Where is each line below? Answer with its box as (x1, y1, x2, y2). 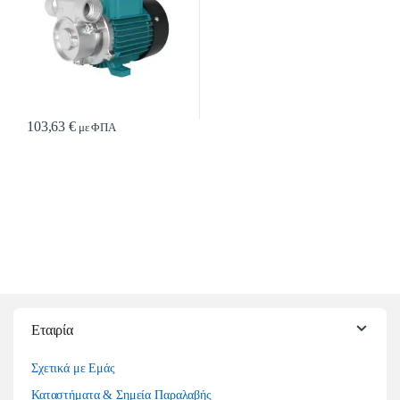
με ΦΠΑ (75, 121, 116, 135)
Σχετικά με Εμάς (31, 362, 115, 376)
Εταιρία (31, 322, 74, 338)
